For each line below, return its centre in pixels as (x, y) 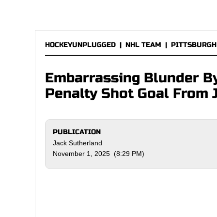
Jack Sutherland (77, 143)
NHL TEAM (143, 45)
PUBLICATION (77, 132)
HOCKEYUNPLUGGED (80, 45)
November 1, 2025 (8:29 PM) (99, 154)
